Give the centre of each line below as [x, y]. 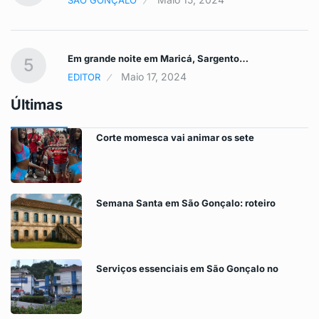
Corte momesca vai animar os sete [175, 138]
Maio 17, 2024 [154, 77]
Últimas [37, 105]
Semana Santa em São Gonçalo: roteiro [186, 203]
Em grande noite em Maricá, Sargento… [158, 59]
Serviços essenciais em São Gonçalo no [187, 269]
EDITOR [84, 77]
